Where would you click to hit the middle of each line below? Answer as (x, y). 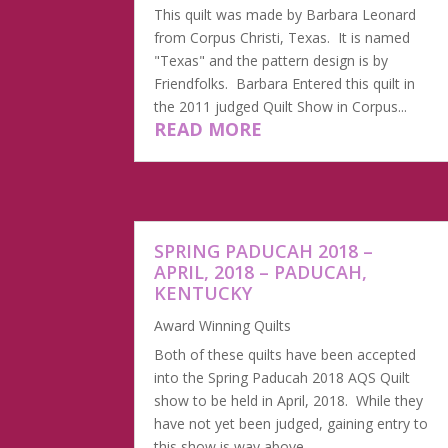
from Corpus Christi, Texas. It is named (282, 37)
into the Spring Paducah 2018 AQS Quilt (282, 377)
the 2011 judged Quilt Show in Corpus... (281, 106)
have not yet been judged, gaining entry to (291, 423)
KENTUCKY (203, 292)
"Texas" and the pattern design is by (271, 60)
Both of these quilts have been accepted (285, 354)
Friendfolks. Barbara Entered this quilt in (285, 83)
